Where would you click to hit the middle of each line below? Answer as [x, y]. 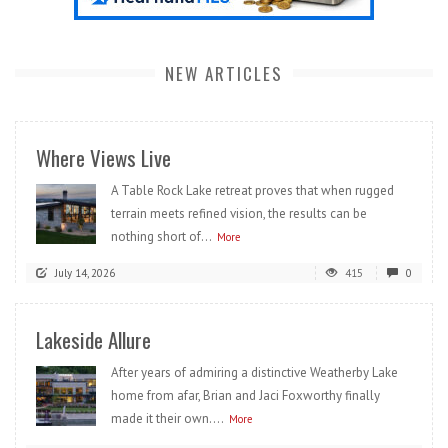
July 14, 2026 [85, 273]
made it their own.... [167, 419]
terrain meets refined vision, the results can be [239, 214]
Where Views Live [103, 158]
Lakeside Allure [93, 340]
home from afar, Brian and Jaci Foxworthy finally [245, 396]
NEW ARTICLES [224, 74]
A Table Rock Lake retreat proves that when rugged [252, 191]
